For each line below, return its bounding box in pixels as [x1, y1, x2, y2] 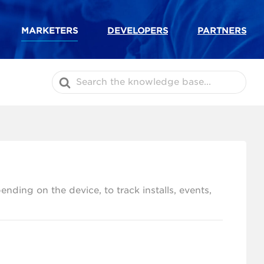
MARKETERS [21, 26, 78, 35]
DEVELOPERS [107, 26, 168, 35]
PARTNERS [197, 26, 246, 35]
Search [52, 70, 83, 81]
